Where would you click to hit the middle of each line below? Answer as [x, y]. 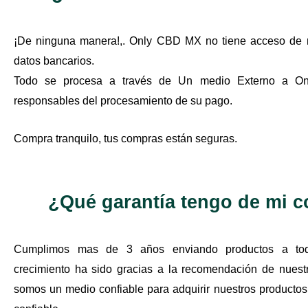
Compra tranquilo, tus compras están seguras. [125, 138]
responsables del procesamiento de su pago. [123, 100]
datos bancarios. [55, 60]
